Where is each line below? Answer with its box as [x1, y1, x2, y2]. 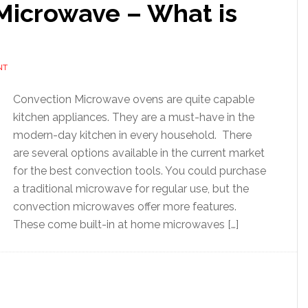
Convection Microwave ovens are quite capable [13, 93, 254, 106]
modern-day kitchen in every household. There [13, 129, 252, 142]
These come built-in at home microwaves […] [13, 218, 239, 231]
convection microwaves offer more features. [13, 200, 236, 213]
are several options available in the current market [13, 146, 265, 159]
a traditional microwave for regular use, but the [13, 182, 249, 195]
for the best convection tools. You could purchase [13, 164, 266, 177]
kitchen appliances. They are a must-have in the [13, 111, 254, 124]
